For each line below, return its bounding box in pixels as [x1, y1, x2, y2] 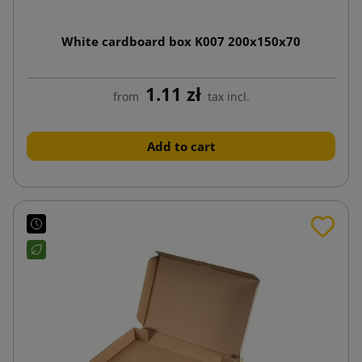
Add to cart [146, 137, 216, 154]
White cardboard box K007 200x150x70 [61, 32, 301, 49]
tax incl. [207, 88, 250, 104]
